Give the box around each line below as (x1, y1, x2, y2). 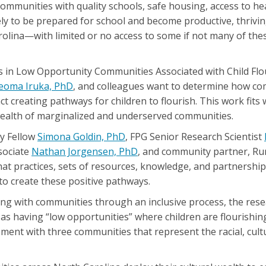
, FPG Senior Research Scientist (125, 130, 264, 143)
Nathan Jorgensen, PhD (31, 145, 138, 158)
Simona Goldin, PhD (37, 130, 125, 143)
